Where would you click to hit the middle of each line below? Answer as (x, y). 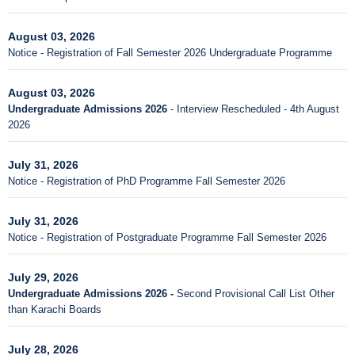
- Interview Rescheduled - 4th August (255, 109)
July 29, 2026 (43, 277)
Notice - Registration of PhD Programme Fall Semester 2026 (147, 181)
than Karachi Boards (55, 309)
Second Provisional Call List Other (254, 294)
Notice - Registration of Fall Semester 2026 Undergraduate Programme (170, 53)
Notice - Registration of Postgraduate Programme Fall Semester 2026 (167, 237)
